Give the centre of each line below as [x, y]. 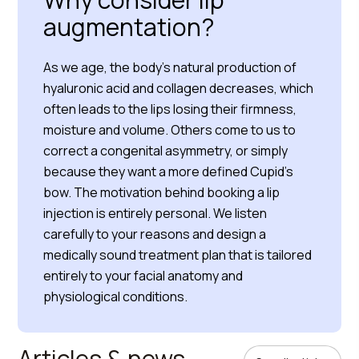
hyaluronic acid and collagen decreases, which [179, 88]
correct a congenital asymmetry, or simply [166, 151]
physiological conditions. [116, 296]
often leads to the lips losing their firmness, [170, 109]
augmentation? [129, 27]
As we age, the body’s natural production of [170, 67]
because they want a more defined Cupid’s [169, 171]
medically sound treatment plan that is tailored [178, 255]
